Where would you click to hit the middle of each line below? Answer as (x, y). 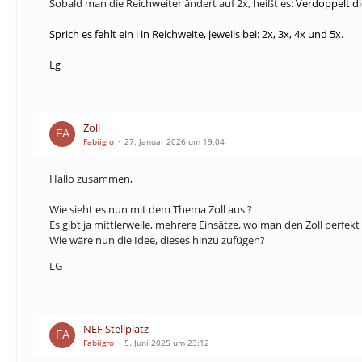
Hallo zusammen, (91, 179)
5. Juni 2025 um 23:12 (167, 343)
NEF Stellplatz (116, 329)
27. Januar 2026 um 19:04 (175, 141)
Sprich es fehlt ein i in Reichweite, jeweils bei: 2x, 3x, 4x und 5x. (196, 34)
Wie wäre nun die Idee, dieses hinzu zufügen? (157, 240)
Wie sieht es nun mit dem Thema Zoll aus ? (151, 209)
